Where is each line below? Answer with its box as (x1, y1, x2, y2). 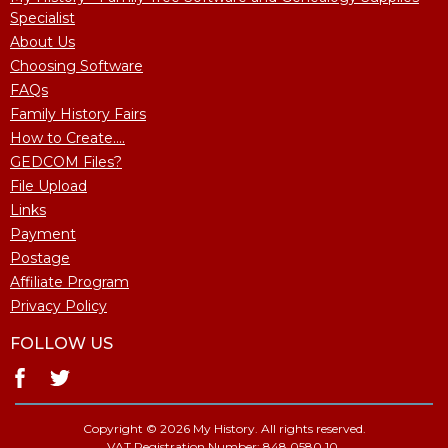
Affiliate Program (10, 272, 129, 291)
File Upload (10, 176, 87, 195)
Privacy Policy (10, 296, 107, 315)
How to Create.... (10, 128, 125, 147)
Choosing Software (10, 56, 143, 75)
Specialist (10, 8, 75, 27)
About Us (10, 32, 75, 51)
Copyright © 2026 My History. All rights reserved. (82, 420, 366, 436)
